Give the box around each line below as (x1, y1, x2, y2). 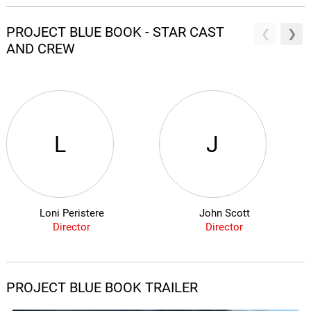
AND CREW (6, 40, 75, 58)
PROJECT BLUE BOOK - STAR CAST (6, 24, 224, 41)
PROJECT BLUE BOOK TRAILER (6, 279, 198, 296)
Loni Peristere (39, 207, 104, 220)
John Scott (199, 207, 250, 220)
